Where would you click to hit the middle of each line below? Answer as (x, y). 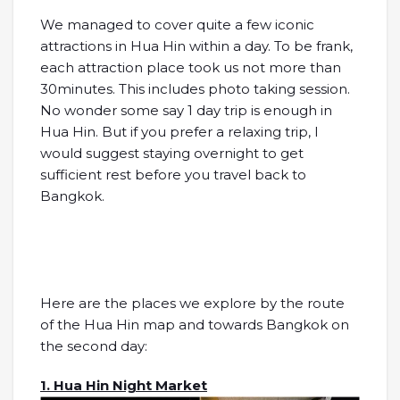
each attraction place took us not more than (191, 67)
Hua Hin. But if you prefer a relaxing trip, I (179, 131)
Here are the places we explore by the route (192, 303)
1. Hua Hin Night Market (124, 385)
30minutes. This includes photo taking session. (195, 88)
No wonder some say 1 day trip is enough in (186, 110)
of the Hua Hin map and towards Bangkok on (195, 324)
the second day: (94, 346)
